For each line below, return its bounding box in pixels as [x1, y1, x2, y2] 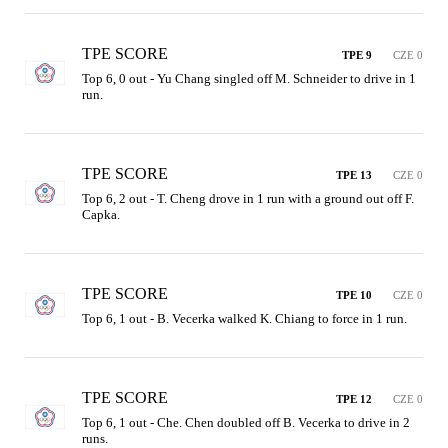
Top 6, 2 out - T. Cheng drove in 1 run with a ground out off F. [82, 190, 414, 206]
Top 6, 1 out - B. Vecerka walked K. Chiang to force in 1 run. [82, 310, 407, 326]
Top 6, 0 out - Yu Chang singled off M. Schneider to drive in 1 [82, 70, 416, 86]
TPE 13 [336, 168, 372, 181]
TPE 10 [336, 288, 372, 301]
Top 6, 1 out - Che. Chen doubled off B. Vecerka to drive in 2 [82, 414, 410, 430]
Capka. [82, 206, 120, 222]
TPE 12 [336, 392, 372, 405]
